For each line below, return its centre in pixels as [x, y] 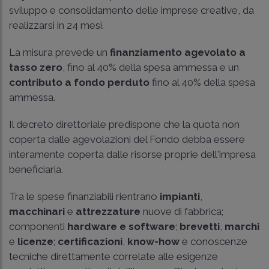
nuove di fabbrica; [182, 211]
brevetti [200, 226]
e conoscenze [213, 241]
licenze [35, 241]
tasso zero [36, 67]
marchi [242, 226]
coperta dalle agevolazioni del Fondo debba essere [127, 139]
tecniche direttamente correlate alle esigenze [113, 256]
